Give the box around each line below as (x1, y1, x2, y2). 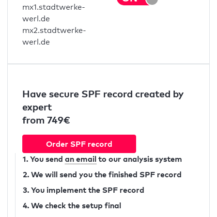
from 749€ (22, 114, 70, 125)
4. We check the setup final (23, 201, 121, 210)
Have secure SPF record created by (22, 88, 184, 99)
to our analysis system (96, 154, 182, 164)
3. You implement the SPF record (23, 185, 144, 195)
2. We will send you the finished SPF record (23, 170, 182, 179)
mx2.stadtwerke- (22, 26, 86, 35)
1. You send (23, 154, 65, 164)
